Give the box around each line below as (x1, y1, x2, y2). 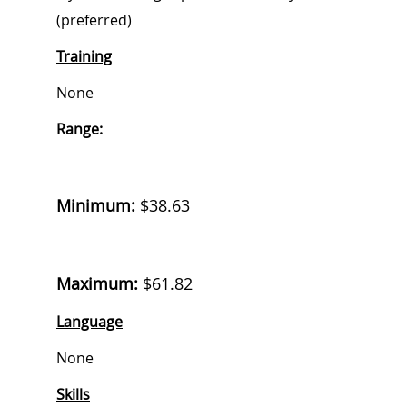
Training (56, 46, 112, 67)
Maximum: (56, 273, 138, 295)
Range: (56, 119, 103, 140)
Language (56, 312, 123, 333)
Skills (56, 384, 90, 405)
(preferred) (56, 10, 132, 31)
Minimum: (56, 194, 135, 217)
